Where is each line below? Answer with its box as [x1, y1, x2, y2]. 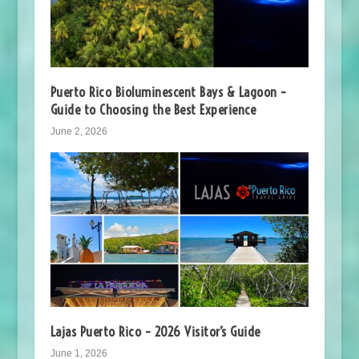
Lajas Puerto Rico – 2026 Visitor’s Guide [50, 323, 260, 341]
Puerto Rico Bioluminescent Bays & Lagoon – [50, 83, 287, 100]
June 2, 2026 [50, 125, 107, 137]
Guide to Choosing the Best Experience [50, 100, 256, 118]
